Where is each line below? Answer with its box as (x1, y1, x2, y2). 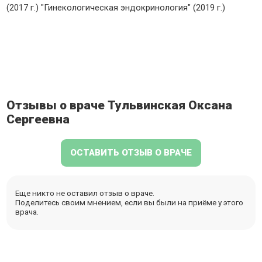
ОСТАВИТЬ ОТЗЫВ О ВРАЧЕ (70, 147, 192, 158)
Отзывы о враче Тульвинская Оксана (6, 98, 233, 112)
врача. (15, 207, 39, 216)
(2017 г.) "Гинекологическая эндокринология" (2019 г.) (6, 2, 226, 13)
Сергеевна (6, 112, 70, 126)
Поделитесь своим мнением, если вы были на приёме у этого (15, 198, 244, 207)
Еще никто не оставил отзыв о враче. (15, 188, 155, 198)
